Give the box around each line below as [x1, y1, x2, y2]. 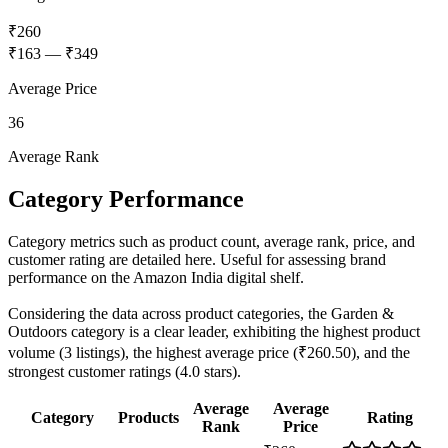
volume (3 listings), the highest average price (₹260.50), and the [8, 344, 410, 361]
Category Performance [8, 186, 244, 213]
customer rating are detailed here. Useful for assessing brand [8, 251, 386, 268]
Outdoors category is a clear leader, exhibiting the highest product [8, 323, 420, 340]
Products [118, 409, 179, 426]
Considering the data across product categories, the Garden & [8, 305, 394, 322]
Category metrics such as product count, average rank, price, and [8, 233, 415, 250]
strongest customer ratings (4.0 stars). [8, 363, 241, 380]
